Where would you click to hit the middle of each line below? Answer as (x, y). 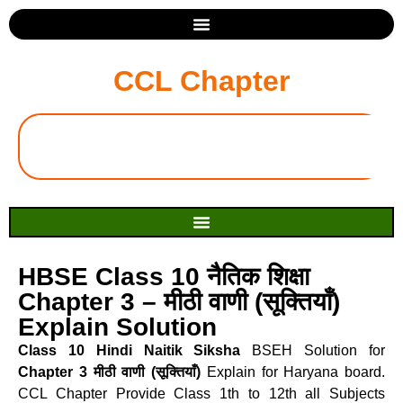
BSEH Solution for (313, 350)
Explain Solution (117, 327)
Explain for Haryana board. (293, 372)
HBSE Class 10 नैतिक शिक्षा (164, 277)
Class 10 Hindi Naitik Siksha (130, 350)
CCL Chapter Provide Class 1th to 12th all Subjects (201, 394)
